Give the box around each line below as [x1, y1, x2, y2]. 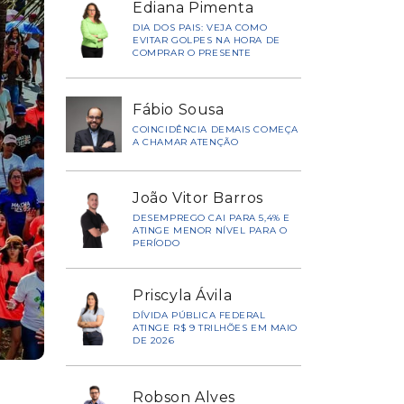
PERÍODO [133, 237, 180, 250]
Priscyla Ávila [133, 287, 233, 305]
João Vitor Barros [133, 189, 263, 207]
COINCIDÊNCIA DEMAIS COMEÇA [133, 123, 298, 135]
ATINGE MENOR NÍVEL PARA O [133, 225, 288, 237]
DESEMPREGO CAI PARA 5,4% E [133, 212, 290, 225]
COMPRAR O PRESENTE [133, 47, 252, 60]
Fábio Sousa [133, 100, 225, 118]
